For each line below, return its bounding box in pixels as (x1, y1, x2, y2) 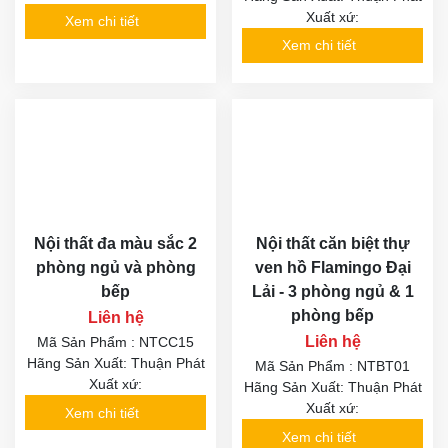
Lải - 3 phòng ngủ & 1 (251, 283, 414, 301)
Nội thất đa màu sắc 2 (34, 235, 197, 253)
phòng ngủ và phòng (35, 259, 196, 277)
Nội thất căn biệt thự (255, 235, 410, 253)
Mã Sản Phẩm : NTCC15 (37, 334, 194, 351)
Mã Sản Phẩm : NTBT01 (255, 358, 410, 375)
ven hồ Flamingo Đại (254, 259, 411, 277)
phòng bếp (291, 307, 374, 325)
